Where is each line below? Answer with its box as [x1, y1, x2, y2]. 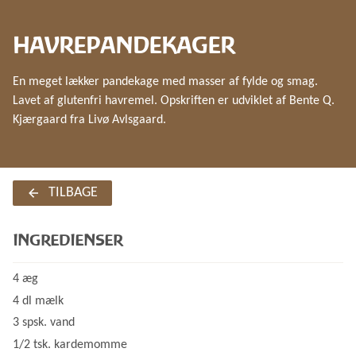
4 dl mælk [13, 294, 64, 308]
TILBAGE [48, 185, 98, 200]
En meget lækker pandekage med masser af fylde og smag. [13, 75, 318, 88]
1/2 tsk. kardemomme [13, 338, 127, 351]
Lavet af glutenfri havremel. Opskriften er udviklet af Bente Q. [13, 95, 335, 107]
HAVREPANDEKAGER [13, 33, 234, 58]
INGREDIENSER [13, 231, 122, 249]
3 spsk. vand [13, 316, 75, 330]
